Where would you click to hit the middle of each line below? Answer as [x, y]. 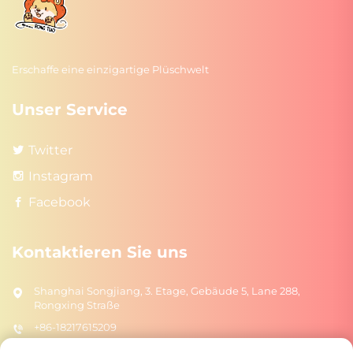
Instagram [61, 176]
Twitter [50, 150]
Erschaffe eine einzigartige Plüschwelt [110, 70]
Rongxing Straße [77, 305]
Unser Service [70, 110]
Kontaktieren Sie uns [100, 253]
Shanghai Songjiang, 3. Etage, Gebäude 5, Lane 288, [167, 291]
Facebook [59, 203]
